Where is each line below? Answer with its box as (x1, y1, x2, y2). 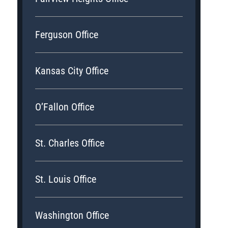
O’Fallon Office (35, 100, 95, 113)
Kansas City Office (35, 64, 109, 77)
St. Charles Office (35, 136, 105, 149)
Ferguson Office (35, 28, 99, 41)
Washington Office (35, 209, 109, 221)
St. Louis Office (35, 173, 97, 185)
